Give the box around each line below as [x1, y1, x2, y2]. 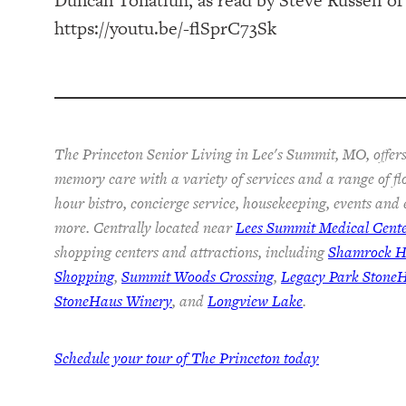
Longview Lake [208, 289, 303, 312]
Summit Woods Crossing [121, 265, 274, 287]
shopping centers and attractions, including [54, 240, 328, 263]
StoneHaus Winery [54, 289, 172, 312]
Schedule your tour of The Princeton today [54, 346, 319, 369]
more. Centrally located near [54, 216, 236, 238]
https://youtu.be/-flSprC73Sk [54, 14, 276, 41]
